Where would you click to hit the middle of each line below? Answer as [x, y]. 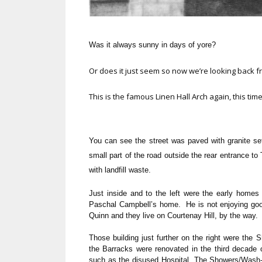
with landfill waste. [120, 170]
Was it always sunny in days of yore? [152, 44]
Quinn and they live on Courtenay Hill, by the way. [173, 215]
